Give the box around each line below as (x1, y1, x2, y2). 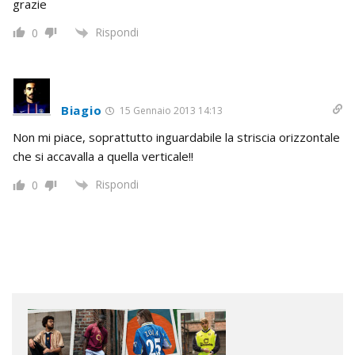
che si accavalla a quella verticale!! (13, 148, 193, 165)
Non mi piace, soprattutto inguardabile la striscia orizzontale (13, 129, 340, 146)
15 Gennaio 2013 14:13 (117, 104, 223, 118)
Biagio (61, 102, 102, 119)
